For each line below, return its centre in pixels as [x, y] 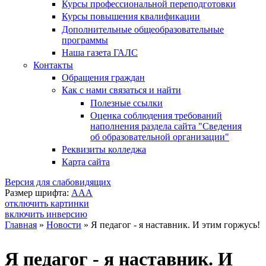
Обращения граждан [103, 78]
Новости [64, 225]
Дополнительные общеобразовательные [143, 29]
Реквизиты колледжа [104, 149]
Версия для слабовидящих [58, 182]
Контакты [53, 65]
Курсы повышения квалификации [131, 17]
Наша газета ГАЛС [100, 52]
